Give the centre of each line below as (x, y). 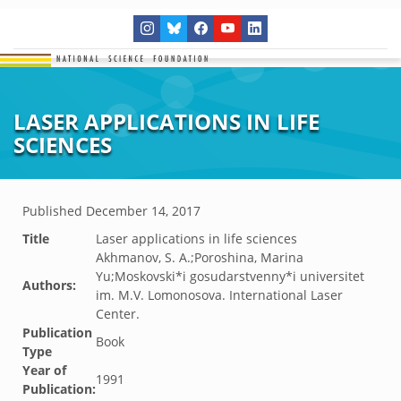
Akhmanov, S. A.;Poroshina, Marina (200, 257)
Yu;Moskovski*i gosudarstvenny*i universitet (230, 276)
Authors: (49, 285)
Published (54, 211)
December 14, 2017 (143, 211)
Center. (118, 314)
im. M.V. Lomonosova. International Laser (219, 295)
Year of (44, 370)
